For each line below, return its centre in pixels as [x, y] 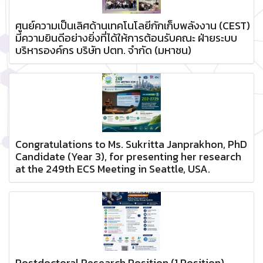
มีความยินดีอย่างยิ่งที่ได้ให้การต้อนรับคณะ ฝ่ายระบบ [126, 38]
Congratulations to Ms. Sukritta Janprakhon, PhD [131, 144]
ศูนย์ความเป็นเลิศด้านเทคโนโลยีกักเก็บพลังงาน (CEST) [133, 26]
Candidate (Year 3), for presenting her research [128, 156]
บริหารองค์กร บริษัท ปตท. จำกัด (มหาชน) [103, 50]
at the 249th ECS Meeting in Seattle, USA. [113, 169]
